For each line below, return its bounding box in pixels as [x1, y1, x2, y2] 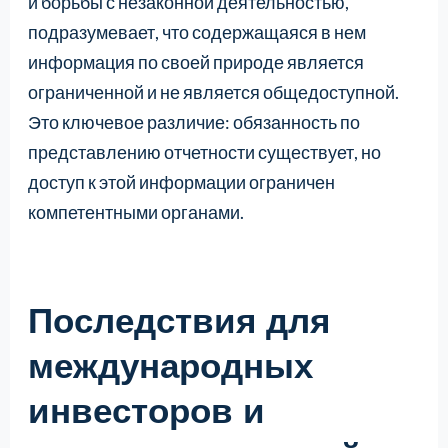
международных [27, 343, 313, 387]
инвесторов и [27, 388, 265, 432]
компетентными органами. [27, 201, 244, 224]
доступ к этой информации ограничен [27, 171, 335, 194]
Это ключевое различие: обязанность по [27, 111, 360, 134]
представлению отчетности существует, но [27, 141, 381, 164]
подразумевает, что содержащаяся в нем [27, 21, 366, 44]
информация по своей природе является [27, 51, 364, 74]
